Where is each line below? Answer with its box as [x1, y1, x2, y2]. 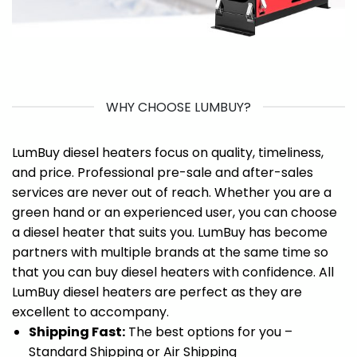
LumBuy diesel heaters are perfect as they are [12, 282, 302, 301]
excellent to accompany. [12, 302, 169, 321]
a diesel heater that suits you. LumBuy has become [12, 222, 328, 241]
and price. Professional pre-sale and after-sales [12, 163, 313, 182]
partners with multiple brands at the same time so [12, 242, 328, 261]
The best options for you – [124, 322, 292, 341]
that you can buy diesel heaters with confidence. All [12, 262, 334, 281]
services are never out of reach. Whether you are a [12, 182, 331, 202]
